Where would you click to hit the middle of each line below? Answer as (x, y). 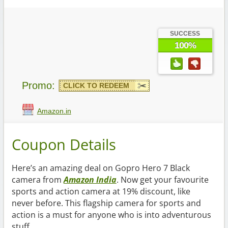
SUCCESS (185, 34)
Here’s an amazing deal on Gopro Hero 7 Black (101, 168)
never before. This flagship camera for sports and (106, 203)
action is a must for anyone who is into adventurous (111, 215)
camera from (37, 180)
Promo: (38, 85)
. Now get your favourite (162, 180)
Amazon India (90, 180)
